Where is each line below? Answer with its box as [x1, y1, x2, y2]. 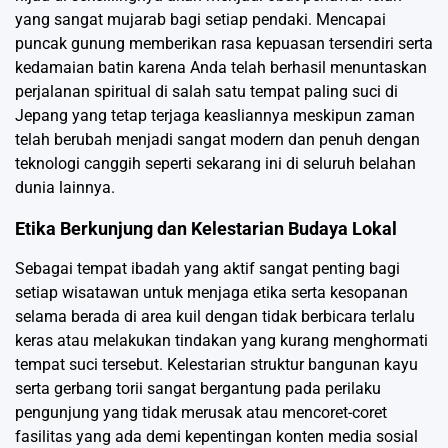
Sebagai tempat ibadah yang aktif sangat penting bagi [15, 258, 400, 278]
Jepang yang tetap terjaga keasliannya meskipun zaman [15, 105, 415, 125]
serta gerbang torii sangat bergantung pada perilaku [15, 378, 381, 398]
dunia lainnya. [15, 177, 115, 197]
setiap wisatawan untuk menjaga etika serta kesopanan [15, 282, 408, 302]
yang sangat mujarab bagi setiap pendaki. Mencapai [15, 9, 386, 29]
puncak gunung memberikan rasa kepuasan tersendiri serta [15, 33, 433, 53]
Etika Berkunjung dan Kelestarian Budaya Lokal [15, 217, 397, 239]
